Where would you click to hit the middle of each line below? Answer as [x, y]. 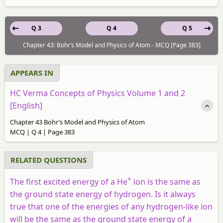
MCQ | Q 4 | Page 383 [42, 132]
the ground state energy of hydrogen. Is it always [103, 194]
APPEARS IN [32, 72]
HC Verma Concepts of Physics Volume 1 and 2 [98, 93]
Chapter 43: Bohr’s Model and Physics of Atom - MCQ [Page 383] [111, 45]
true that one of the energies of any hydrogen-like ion [111, 207]
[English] [26, 105]
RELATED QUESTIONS [49, 160]
